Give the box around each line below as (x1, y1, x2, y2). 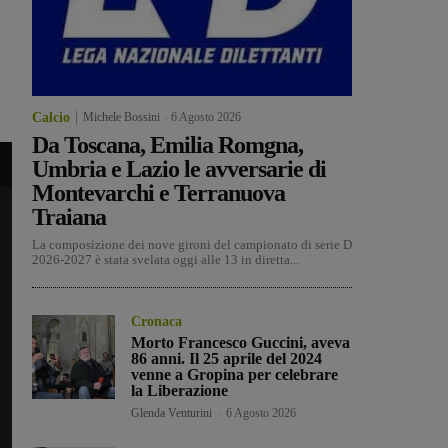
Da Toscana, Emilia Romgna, (32, 132, 303, 159)
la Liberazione (131, 382, 229, 400)
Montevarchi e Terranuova (32, 180, 285, 207)
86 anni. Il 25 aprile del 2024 (131, 350, 323, 368)
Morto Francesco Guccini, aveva (131, 334, 351, 352)
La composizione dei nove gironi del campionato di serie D (32, 237, 352, 253)
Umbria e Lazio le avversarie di (32, 156, 326, 183)
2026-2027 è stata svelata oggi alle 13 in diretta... (32, 252, 299, 268)
